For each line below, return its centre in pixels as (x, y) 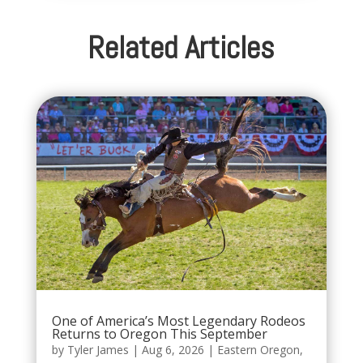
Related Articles (181, 47)
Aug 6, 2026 (173, 350)
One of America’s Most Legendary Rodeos (178, 321)
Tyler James (98, 350)
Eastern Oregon (258, 350)
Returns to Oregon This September (159, 334)
